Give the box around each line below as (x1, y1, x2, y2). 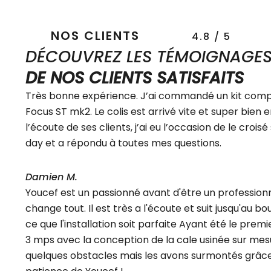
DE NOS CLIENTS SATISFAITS (25, 66, 244, 89)
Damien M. (25, 169, 77, 184)
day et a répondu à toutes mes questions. (25, 135, 221, 150)
